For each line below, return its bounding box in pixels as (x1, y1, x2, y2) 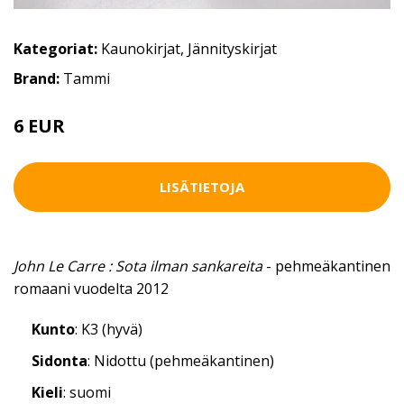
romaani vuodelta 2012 (14, 278, 169, 298)
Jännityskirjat (188, 38, 277, 59)
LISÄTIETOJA (160, 178, 244, 197)
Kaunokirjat (101, 38, 180, 59)
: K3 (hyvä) (75, 318, 142, 339)
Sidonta (32, 350, 87, 371)
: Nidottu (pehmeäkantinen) (87, 350, 274, 371)
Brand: (14, 68, 63, 88)
